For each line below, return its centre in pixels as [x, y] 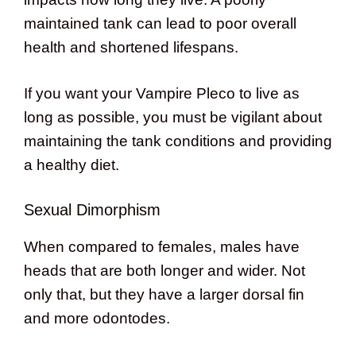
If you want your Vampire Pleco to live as [162, 94]
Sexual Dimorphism [92, 209]
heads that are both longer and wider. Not [164, 270]
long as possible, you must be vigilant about [173, 118]
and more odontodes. [97, 318]
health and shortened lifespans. [131, 47]
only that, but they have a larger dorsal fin [164, 294]
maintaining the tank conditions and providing [178, 141]
